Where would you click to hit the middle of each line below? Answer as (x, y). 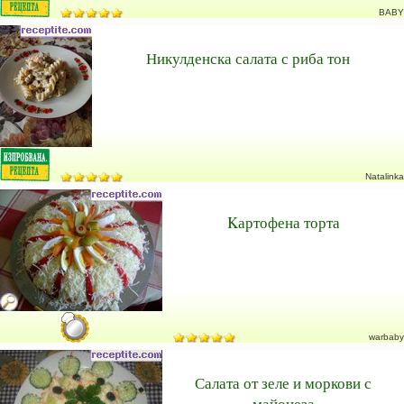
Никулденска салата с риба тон (248, 58)
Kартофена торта (283, 222)
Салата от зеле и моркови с (283, 383)
